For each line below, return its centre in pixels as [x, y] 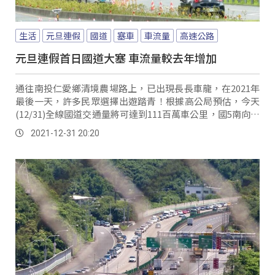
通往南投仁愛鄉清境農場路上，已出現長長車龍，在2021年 [137, 88]
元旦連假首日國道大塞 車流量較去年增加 [116, 57]
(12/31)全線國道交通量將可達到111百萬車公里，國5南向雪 [137, 114]
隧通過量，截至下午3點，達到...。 [85, 126]
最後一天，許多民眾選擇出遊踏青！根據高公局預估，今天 [137, 101]
